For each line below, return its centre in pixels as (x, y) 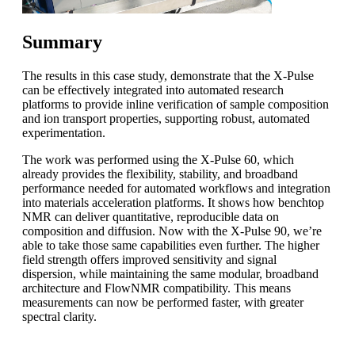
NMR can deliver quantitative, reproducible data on (151, 217)
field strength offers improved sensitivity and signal (149, 260)
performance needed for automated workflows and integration (176, 189)
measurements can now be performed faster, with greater (163, 303)
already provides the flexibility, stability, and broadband (160, 174)
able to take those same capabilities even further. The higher (171, 246)
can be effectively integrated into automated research (153, 90)
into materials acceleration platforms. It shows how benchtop (173, 203)
